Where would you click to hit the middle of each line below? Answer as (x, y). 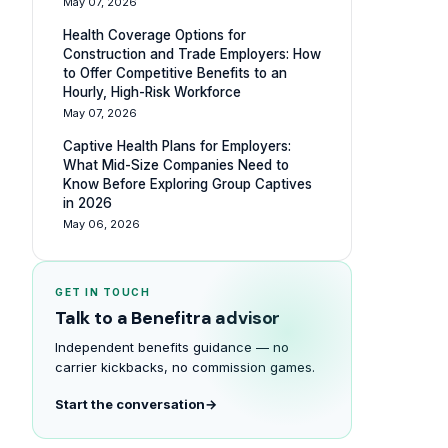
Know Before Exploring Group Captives (187, 184)
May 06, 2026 (101, 224)
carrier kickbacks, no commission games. (185, 367)
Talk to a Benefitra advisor (168, 318)
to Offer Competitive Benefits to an (175, 73)
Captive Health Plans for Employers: (177, 146)
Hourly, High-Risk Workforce (152, 92)
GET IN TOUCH (102, 292)
